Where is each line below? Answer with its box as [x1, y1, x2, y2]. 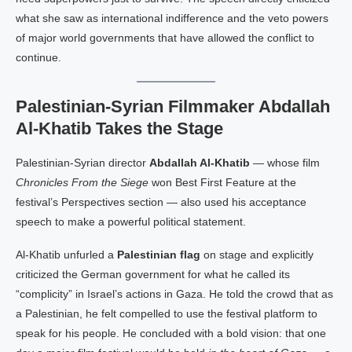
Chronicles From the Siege [16, 176, 148, 189]
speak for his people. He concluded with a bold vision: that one [16, 327, 326, 339]
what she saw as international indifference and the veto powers [16, 12, 328, 24]
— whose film [250, 156, 320, 169]
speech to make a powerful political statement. [16, 215, 246, 228]
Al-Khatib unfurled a [16, 248, 117, 261]
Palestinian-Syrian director [16, 156, 149, 169]
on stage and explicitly [200, 248, 313, 261]
